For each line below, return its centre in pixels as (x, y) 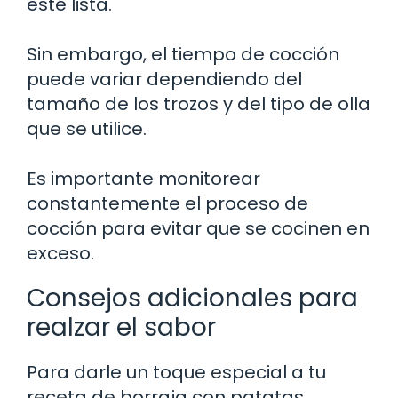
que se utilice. (87, 128)
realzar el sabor (121, 327)
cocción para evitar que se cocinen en (198, 228)
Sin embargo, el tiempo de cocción (183, 54)
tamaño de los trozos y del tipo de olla (199, 103)
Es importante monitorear (143, 178)
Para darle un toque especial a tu (176, 372)
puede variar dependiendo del (164, 79)
